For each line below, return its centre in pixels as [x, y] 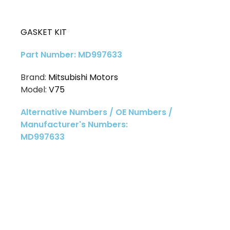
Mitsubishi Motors [83, 77]
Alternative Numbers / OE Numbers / [97, 112]
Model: [35, 89]
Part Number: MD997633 [71, 54]
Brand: [34, 77]
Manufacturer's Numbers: [74, 124]
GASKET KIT [44, 32]
